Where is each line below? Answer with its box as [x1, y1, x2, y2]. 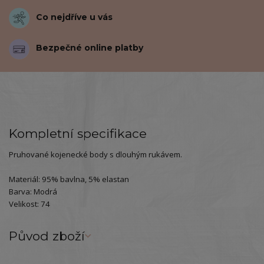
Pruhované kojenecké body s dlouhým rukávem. [9, 149, 182, 160]
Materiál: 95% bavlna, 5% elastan [9, 174, 129, 185]
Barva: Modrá [9, 186, 57, 197]
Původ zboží [9, 229, 85, 243]
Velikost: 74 [9, 199, 50, 210]
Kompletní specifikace [9, 126, 147, 141]
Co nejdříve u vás [36, 11, 113, 22]
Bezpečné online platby [36, 42, 144, 54]
